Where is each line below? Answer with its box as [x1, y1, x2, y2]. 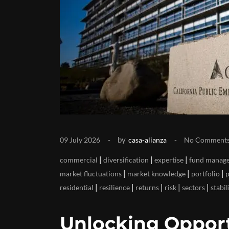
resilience [99, 183, 130, 192]
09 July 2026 [60, 135, 100, 144]
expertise [154, 155, 184, 164]
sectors [182, 183, 205, 192]
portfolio [191, 169, 220, 178]
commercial [60, 155, 98, 164]
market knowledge [127, 169, 186, 178]
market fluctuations [60, 169, 122, 178]
